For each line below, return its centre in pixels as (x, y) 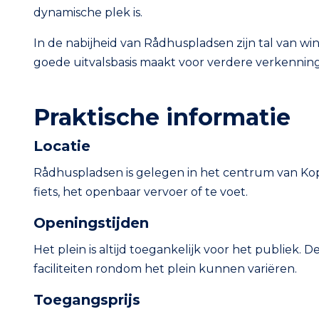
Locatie (62, 146)
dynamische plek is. (88, 12)
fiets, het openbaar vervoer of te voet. (141, 192)
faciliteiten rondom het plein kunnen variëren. (165, 269)
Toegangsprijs (87, 300)
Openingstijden (91, 223)
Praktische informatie (162, 117)
